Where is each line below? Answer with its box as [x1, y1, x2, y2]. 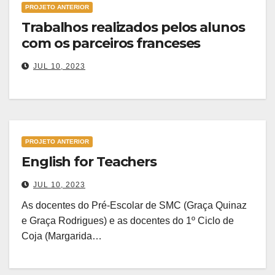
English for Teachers [21, 153, 157, 171]
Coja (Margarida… [21, 231, 102, 242]
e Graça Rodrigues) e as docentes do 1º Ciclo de [21, 215, 234, 227]
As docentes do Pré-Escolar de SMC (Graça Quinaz [21, 200, 247, 211]
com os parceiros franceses [21, 35, 201, 52]
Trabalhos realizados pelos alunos [21, 19, 245, 36]
